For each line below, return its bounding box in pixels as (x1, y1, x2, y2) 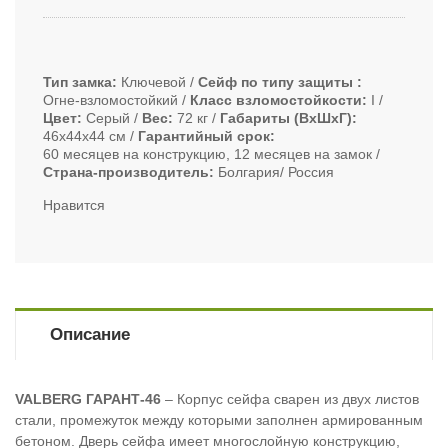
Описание (49, 325, 130, 345)
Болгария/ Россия (218, 164, 334, 181)
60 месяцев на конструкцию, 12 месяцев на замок (43, 146, 372, 163)
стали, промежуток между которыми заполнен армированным (15, 412, 423, 429)
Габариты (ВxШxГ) (220, 110, 352, 127)
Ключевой (121, 74, 186, 91)
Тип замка (43, 74, 112, 91)
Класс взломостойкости (190, 92, 362, 109)
